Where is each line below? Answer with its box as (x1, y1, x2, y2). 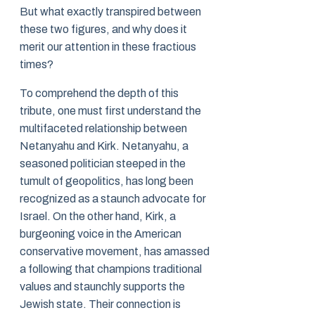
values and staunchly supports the (20, 281, 185, 293)
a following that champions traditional (20, 263, 202, 276)
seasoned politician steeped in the (20, 157, 186, 170)
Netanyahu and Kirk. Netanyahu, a (20, 140, 188, 153)
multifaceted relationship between (20, 122, 187, 135)
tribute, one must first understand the (20, 105, 201, 117)
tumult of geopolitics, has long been (20, 175, 193, 188)
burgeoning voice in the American (20, 228, 181, 240)
